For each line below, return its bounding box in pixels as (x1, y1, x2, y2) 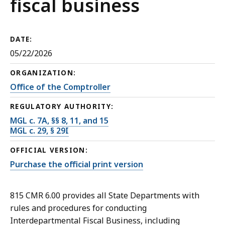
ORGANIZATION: (10, 68, 76, 78)
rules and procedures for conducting (10, 202, 147, 214)
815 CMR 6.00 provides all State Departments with (10, 190, 199, 201)
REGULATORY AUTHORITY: (10, 102, 114, 111)
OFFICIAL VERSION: (10, 146, 88, 155)
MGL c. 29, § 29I (10, 125, 69, 137)
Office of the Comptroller (10, 81, 110, 93)
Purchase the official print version (10, 159, 143, 170)
